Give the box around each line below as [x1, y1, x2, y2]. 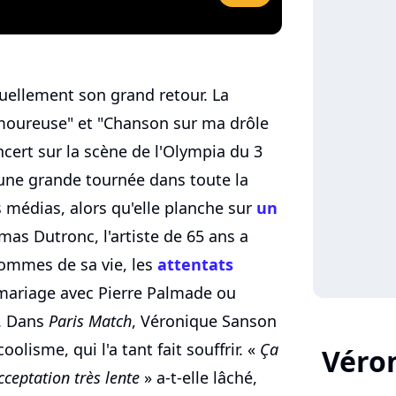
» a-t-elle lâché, [140, 367, 257, 389]
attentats [157, 254, 233, 276]
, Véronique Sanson [132, 310, 277, 332]
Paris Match [49, 310, 132, 332]
